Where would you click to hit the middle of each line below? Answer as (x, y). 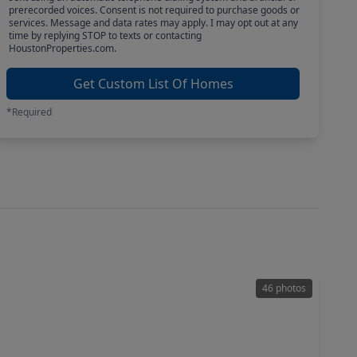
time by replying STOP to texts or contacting (105, 35)
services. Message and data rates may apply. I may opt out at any (153, 23)
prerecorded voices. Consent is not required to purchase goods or (154, 10)
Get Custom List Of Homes (153, 84)
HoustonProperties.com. (62, 48)
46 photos (284, 288)
